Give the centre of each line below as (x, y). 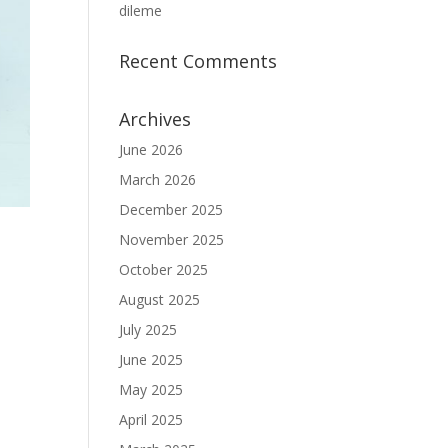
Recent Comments (198, 61)
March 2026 (158, 179)
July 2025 (148, 329)
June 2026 (151, 149)
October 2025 (164, 269)
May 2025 (151, 389)
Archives (155, 119)
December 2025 (171, 209)
